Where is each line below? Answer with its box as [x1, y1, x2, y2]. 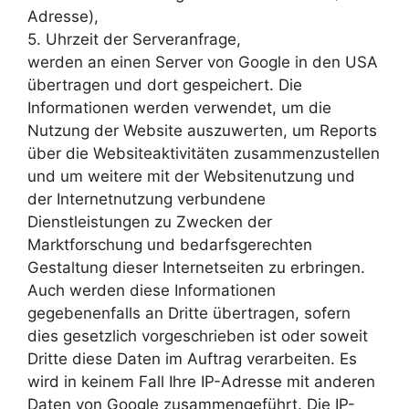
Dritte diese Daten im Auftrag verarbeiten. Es [27, 350, 357, 368]
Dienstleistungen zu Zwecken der [27, 213, 272, 231]
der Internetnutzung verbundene [27, 190, 266, 208]
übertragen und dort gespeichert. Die [27, 76, 302, 94]
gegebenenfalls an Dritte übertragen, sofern [27, 304, 351, 322]
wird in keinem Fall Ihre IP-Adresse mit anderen [27, 372, 375, 391]
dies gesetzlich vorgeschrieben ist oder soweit [27, 327, 368, 345]
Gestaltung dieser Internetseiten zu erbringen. [27, 258, 365, 277]
